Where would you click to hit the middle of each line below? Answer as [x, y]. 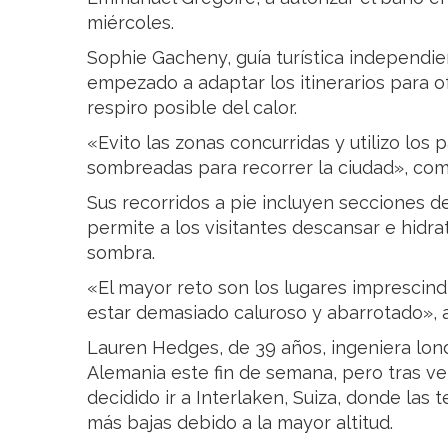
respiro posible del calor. [192, 107]
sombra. [121, 252]
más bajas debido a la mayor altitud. [240, 422]
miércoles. [130, 22]
